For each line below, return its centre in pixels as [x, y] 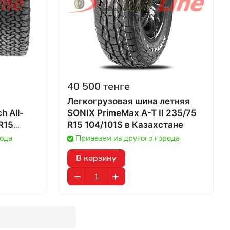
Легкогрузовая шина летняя [129, 101]
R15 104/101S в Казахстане [154, 125]
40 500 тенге [99, 87]
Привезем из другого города [128, 138]
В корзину [96, 158]
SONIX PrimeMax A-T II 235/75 [132, 113]
